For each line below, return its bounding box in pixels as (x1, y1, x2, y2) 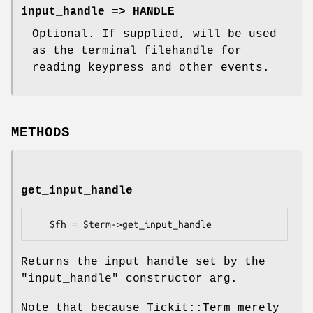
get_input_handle (21, 184, 133, 197)
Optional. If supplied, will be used (32, 27, 277, 41)
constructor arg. (119, 272, 238, 285)
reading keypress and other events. (32, 61, 270, 74)
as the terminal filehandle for (32, 44, 242, 57)
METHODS (11, 124, 70, 140)
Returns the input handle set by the (21, 255, 265, 268)
